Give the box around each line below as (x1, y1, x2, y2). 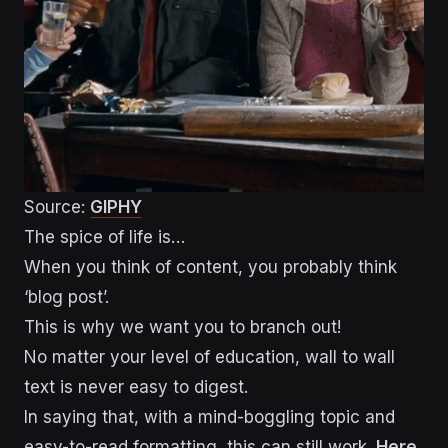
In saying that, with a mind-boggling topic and (24, 406, 395, 427)
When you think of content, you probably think (24, 256, 397, 277)
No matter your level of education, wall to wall (24, 346, 395, 367)
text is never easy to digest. (24, 376, 253, 397)
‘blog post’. (24, 286, 109, 307)
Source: (24, 196, 90, 217)
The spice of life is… (24, 226, 185, 247)
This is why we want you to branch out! (24, 316, 346, 337)
